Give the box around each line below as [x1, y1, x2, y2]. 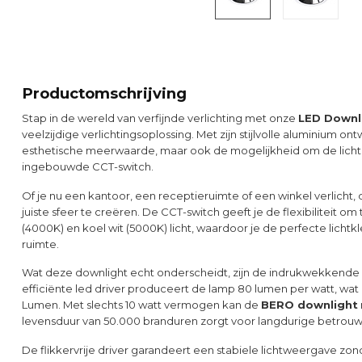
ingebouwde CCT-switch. [22, 160, 154, 173]
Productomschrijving [22, 84, 187, 103]
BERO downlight [261, 298, 358, 312]
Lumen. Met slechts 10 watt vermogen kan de [22, 298, 261, 312]
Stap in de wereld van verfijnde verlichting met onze [22, 112, 298, 124]
